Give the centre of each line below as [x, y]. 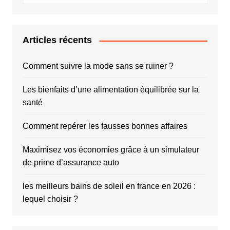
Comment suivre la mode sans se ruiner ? [98, 66]
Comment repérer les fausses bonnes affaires [105, 126]
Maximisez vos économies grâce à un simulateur [111, 150]
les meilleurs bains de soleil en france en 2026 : [109, 186]
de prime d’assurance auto [71, 163]
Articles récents [57, 40]
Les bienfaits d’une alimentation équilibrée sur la [110, 90]
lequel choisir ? [50, 199]
